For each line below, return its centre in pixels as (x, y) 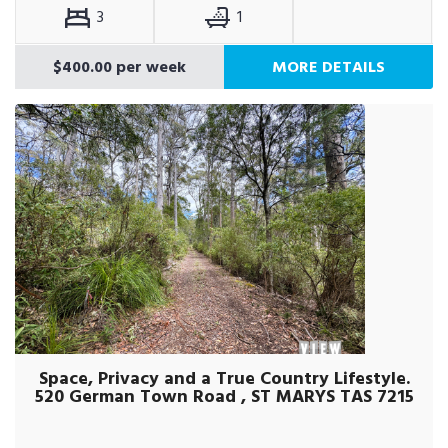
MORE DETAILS (328, 67)
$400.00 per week (119, 67)
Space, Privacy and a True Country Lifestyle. (224, 378)
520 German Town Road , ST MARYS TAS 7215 (224, 396)
